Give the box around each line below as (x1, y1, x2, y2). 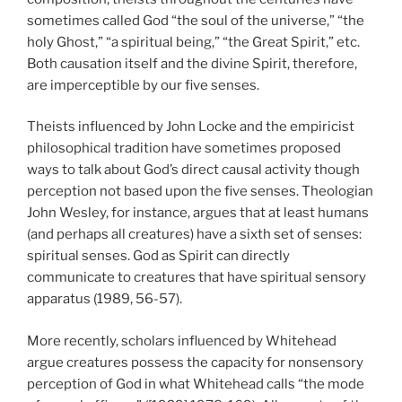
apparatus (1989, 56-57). (27, 291, 182, 307)
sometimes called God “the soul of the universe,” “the (27, 12, 364, 29)
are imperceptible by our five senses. (27, 76, 259, 93)
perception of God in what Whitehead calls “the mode (27, 375, 364, 392)
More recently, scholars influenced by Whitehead (27, 332, 336, 349)
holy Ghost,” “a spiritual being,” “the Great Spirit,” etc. (27, 33, 360, 50)
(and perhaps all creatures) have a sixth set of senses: (27, 226, 362, 242)
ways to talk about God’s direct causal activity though (27, 162, 360, 178)
